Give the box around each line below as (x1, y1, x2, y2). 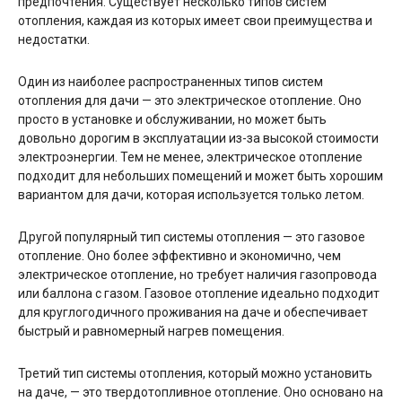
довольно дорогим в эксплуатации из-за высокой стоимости (18, 130, 379, 145)
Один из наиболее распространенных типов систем (18, 74, 323, 89)
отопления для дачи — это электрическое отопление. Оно (18, 92, 362, 108)
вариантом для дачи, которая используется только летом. (18, 187, 364, 202)
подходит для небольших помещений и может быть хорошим (18, 168, 383, 183)
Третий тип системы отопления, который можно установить (18, 365, 372, 380)
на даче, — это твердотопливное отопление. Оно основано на (18, 384, 383, 399)
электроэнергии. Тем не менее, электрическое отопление (18, 149, 363, 164)
